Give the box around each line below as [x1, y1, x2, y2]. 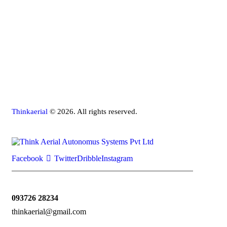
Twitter [54, 154, 78, 163]
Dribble [77, 154, 102, 163]
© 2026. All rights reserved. [50, 107, 137, 116]
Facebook [12, 154, 43, 163]
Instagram [101, 154, 133, 163]
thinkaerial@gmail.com [12, 207, 86, 216]
